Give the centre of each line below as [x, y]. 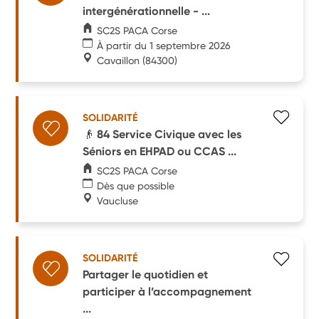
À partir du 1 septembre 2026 [164, 45]
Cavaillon [119, 60]
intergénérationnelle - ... [147, 11]
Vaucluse [118, 200]
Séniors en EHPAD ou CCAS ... [160, 151]
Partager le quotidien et [146, 274]
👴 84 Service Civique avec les [162, 134]
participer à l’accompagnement [167, 291]
